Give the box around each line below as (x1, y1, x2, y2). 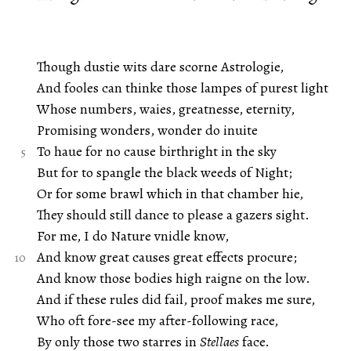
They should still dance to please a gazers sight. (36, 205, 309, 224)
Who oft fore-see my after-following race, (36, 311, 278, 330)
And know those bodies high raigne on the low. (36, 269, 310, 288)
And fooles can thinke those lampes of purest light (36, 78, 328, 97)
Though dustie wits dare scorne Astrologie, (36, 57, 284, 76)
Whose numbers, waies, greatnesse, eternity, (36, 100, 295, 118)
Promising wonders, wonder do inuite (36, 121, 258, 139)
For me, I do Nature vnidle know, (36, 226, 229, 245)
